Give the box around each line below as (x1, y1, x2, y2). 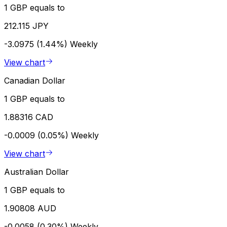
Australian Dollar (4, 166, 69, 177)
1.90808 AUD (4, 203, 56, 213)
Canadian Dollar (4, 75, 65, 86)
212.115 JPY (4, 20, 49, 31)
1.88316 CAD (4, 111, 53, 122)
